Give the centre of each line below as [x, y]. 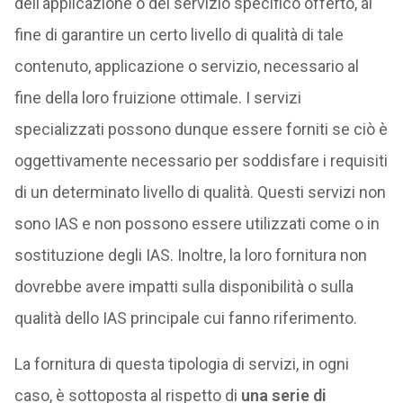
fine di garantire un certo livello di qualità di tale [179, 35]
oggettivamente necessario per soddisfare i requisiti [201, 161]
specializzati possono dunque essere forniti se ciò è [201, 129]
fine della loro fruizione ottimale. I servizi [157, 98]
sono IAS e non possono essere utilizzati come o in [197, 224]
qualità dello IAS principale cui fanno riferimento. [185, 318]
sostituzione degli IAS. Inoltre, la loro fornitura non [190, 255]
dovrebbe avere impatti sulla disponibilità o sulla [184, 287]
